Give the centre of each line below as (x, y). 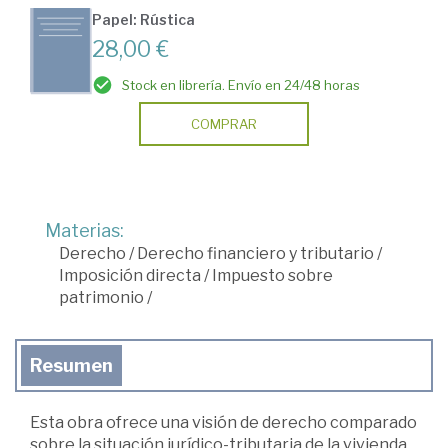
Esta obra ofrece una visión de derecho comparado (223, 422)
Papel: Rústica (143, 19)
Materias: (84, 230)
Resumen (71, 365)
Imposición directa (130, 275)
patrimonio (101, 297)
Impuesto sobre (272, 275)
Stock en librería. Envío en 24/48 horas (241, 84)
